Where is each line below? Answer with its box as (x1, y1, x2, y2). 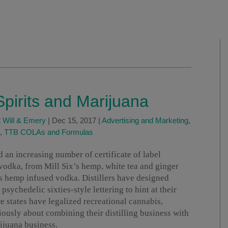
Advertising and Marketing (102, 116, 188, 125)
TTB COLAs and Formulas (4, 128, 93, 137)
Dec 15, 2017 (52, 116, 96, 125)
